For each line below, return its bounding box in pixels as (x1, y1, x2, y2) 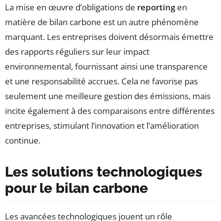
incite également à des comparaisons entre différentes (5, 105, 215, 117)
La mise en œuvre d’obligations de (5, 1, 137, 13)
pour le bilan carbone (5, 180, 148, 197)
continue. (5, 135, 40, 147)
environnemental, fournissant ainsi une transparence (5, 61, 208, 73)
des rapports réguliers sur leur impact (5, 46, 149, 58)
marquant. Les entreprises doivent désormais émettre (5, 31, 214, 43)
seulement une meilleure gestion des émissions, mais (5, 90, 211, 102)
